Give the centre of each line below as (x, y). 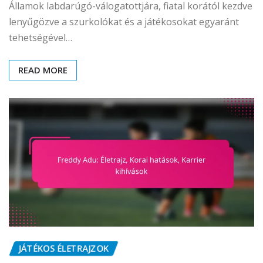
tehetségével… (41, 38)
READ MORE (43, 70)
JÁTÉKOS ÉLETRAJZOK (64, 249)
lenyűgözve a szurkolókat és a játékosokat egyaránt (124, 22)
